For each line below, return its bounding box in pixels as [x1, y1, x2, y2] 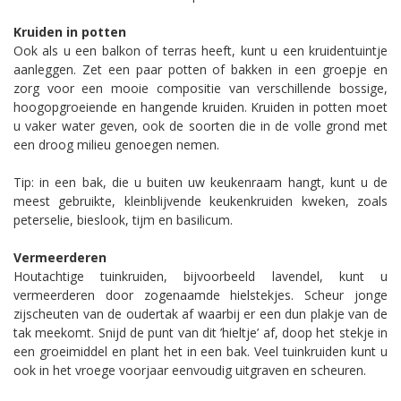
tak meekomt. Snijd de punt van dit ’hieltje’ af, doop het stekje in [13, 323, 388, 341]
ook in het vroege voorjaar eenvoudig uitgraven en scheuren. [13, 361, 366, 379]
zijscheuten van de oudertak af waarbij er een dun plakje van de [13, 304, 388, 322]
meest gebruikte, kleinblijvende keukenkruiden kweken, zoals [13, 192, 388, 209]
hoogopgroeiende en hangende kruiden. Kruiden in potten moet [13, 98, 388, 115]
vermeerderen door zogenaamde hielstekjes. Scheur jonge [13, 286, 388, 303]
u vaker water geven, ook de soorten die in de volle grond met [13, 116, 388, 134]
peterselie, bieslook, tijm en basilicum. [13, 210, 233, 228]
